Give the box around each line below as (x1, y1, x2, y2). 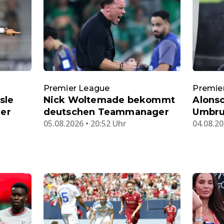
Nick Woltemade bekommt (43, 94, 175, 105)
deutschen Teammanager (43, 106, 169, 117)
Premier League (43, 83, 110, 93)
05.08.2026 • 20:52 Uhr (43, 117, 126, 129)
